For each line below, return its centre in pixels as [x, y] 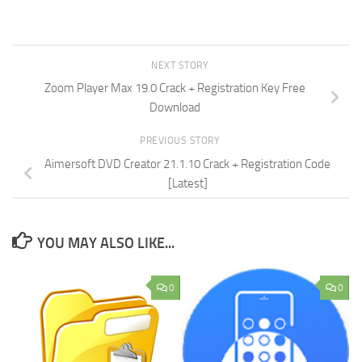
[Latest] [187, 183]
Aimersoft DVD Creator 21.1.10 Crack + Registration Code [187, 164]
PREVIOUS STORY [181, 141]
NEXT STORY [181, 65]
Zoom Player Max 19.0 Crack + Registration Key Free [175, 88]
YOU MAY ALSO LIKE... [105, 243]
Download [175, 108]
